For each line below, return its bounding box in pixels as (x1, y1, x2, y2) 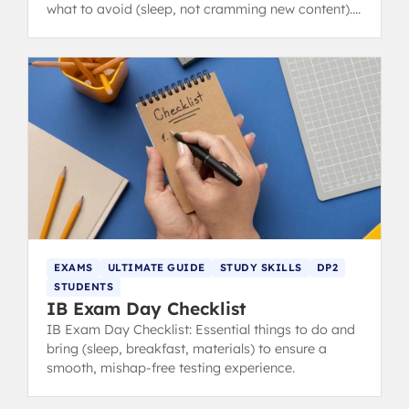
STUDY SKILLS (219, 261, 302, 275)
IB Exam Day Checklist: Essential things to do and (47, 321, 355, 339)
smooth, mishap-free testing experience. (47, 360, 295, 377)
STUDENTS (54, 280, 113, 294)
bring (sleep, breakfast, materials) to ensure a (47, 341, 327, 358)
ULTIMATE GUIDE (107, 261, 205, 275)
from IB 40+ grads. (47, 20, 164, 37)
